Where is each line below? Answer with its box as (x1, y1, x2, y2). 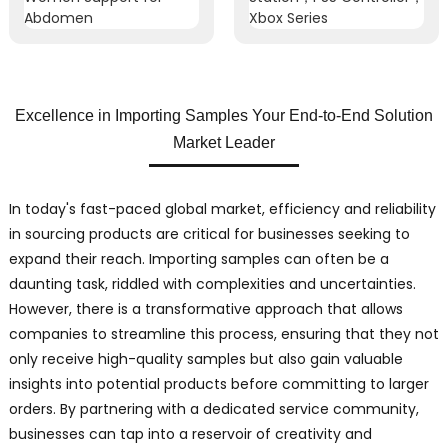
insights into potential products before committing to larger (8, 374, 429, 395)
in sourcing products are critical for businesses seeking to (8, 224, 410, 245)
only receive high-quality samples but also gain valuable (8, 349, 403, 370)
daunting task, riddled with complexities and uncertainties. (8, 274, 416, 295)
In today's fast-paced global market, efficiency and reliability (8, 199, 436, 220)
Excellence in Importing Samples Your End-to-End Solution (14, 107, 433, 125)
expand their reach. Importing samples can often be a (8, 249, 389, 270)
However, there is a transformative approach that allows (8, 299, 403, 320)
